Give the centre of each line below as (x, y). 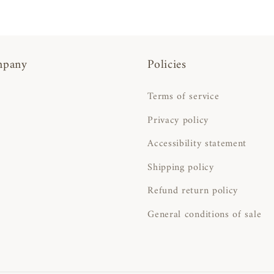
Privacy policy (178, 120)
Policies (167, 65)
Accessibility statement (197, 144)
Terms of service (183, 97)
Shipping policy (181, 167)
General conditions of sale (205, 214)
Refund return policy (193, 191)
